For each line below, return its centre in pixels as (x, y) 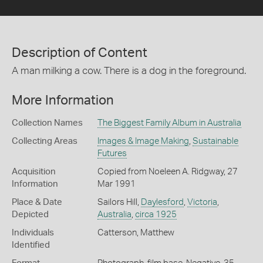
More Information (63, 101)
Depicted (30, 215)
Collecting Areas (45, 141)
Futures (112, 154)
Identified (31, 245)
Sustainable (215, 141)
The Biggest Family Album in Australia (169, 123)
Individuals (33, 233)
